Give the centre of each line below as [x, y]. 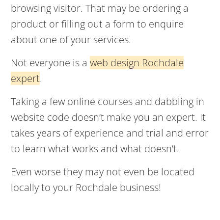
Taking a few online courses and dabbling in [108, 101]
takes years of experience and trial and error [110, 133]
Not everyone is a [51, 63]
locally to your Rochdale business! [86, 187]
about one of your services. [71, 40]
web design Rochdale [137, 63]
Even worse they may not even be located [103, 172]
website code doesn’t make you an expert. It [109, 117]
